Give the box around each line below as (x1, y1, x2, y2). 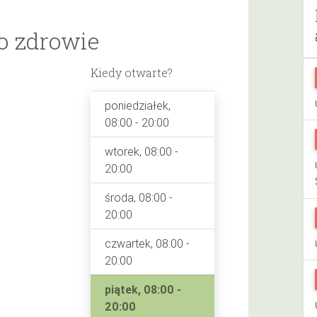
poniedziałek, (104, 98, 171, 113)
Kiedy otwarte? (90, 64, 173, 80)
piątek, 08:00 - (104, 282, 181, 296)
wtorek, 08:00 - (104, 144, 178, 158)
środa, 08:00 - (104, 190, 173, 204)
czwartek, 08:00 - (104, 236, 190, 250)
